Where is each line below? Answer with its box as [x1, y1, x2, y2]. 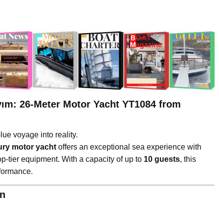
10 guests [144, 154, 180, 163]
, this [180, 154, 196, 163]
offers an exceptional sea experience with [56, 142, 201, 151]
